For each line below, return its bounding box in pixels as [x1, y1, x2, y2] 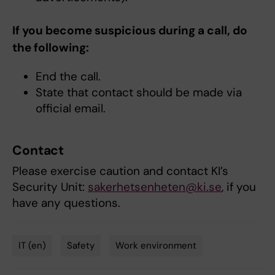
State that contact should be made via [35, 84, 242, 100]
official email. [35, 100, 106, 116]
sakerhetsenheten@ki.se [88, 179, 222, 195]
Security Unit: [12, 179, 88, 195]
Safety [67, 239, 95, 252]
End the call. [35, 68, 101, 84]
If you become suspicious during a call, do [12, 22, 247, 38]
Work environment [115, 239, 196, 252]
